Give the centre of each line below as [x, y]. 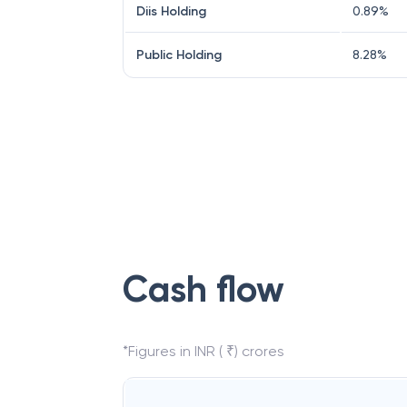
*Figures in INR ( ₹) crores [203, 351]
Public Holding [179, 55]
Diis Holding [171, 11]
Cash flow [203, 289]
